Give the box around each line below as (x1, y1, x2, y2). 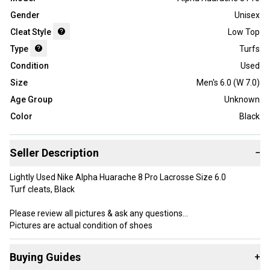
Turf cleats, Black (10, 184, 75, 195)
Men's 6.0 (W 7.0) (196, 78, 260, 88)
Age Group (10, 95, 52, 105)
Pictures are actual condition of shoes (10, 221, 152, 231)
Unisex (234, 10, 260, 20)
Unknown (224, 95, 260, 105)
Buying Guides (10, 251, 81, 264)
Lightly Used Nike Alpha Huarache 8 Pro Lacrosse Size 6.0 (10, 172, 226, 183)
